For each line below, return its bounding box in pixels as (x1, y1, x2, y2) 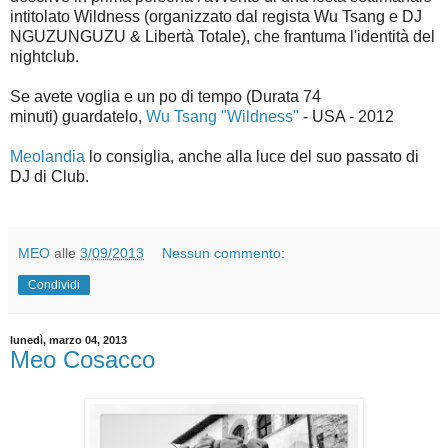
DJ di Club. (10, 168, 89, 186)
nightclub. (10, 48, 79, 66)
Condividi (28, 278, 80, 293)
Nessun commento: (162, 245, 286, 262)
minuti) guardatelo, (10, 108, 146, 126)
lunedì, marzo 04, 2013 (10, 334, 127, 347)
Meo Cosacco (10, 346, 155, 374)
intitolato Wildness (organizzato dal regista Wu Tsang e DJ (10, 8, 422, 26)
